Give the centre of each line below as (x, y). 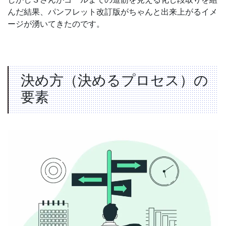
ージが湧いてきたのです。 (56, 24)
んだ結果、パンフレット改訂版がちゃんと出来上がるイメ (112, 12)
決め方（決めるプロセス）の (115, 80)
